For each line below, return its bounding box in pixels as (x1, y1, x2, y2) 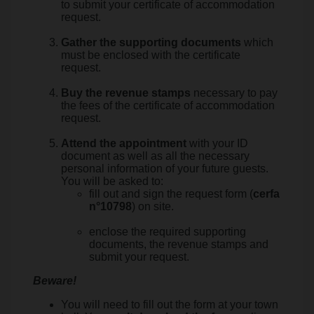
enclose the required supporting (89, 226, 246, 238)
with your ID (186, 137, 248, 149)
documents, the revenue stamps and (89, 238, 268, 250)
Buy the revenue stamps (61, 87, 191, 99)
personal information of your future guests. (61, 163, 268, 175)
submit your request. (89, 251, 189, 263)
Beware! (33, 275, 76, 287)
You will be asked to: (61, 175, 163, 187)
